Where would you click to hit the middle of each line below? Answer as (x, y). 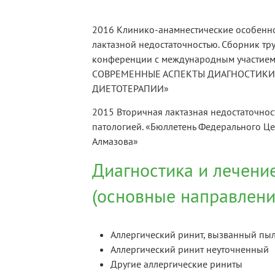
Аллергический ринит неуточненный (190, 250)
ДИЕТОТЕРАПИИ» (130, 88)
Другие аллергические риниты (176, 264)
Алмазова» (115, 141)
